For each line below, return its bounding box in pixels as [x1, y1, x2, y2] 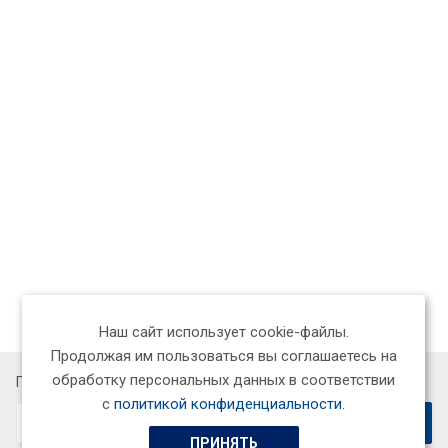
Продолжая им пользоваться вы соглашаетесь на [50, 347, 398, 365]
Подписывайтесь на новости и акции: [16, 374, 261, 390]
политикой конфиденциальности [114, 395, 343, 413]
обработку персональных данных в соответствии [52, 371, 396, 389]
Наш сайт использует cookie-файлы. [99, 323, 349, 341]
